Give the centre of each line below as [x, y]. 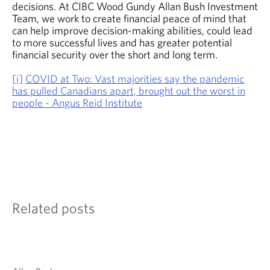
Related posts [54, 208]
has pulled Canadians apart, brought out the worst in [129, 90]
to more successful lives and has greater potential [122, 42]
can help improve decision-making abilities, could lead [132, 30]
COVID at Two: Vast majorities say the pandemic [135, 78]
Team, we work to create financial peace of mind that [129, 18]
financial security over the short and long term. [115, 54]
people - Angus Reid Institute [77, 102]
